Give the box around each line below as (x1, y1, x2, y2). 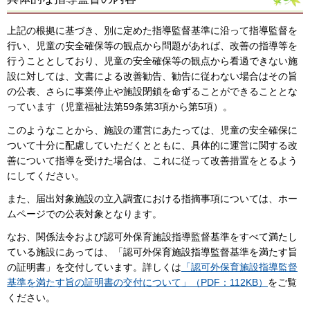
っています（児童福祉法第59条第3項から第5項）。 (7, 101, 232, 113)
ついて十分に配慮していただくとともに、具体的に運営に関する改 (7, 139, 298, 151)
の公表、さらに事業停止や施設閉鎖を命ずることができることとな (7, 86, 298, 98)
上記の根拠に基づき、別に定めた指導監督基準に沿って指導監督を (7, 25, 298, 37)
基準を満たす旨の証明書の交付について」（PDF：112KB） (7, 276, 268, 288)
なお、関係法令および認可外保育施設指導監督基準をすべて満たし (7, 230, 298, 242)
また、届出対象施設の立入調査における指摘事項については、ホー (7, 192, 298, 204)
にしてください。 (7, 170, 84, 181)
